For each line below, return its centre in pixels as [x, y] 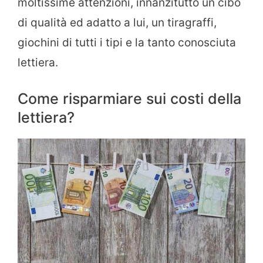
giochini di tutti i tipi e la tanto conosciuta [127, 42]
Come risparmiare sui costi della [129, 99]
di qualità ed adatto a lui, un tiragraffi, [117, 22]
